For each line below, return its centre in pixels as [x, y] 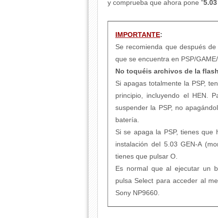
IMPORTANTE [138, 35]
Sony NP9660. [137, 193]
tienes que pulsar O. [146, 156]
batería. [127, 120]
